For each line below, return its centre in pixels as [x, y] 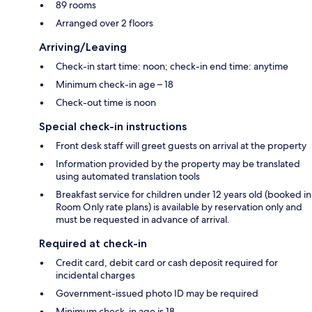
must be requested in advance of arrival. [143, 220]
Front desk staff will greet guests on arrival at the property [181, 146]
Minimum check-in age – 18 [115, 85]
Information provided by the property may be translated [178, 164]
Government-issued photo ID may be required [157, 294]
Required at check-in [93, 244]
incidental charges [95, 275]
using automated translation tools [128, 177]
